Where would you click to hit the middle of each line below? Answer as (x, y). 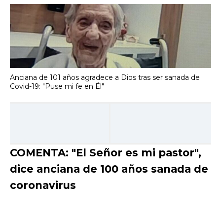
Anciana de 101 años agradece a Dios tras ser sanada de (105, 77)
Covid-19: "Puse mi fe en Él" (57, 86)
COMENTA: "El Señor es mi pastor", (106, 153)
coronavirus (43, 185)
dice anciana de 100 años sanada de (109, 169)
